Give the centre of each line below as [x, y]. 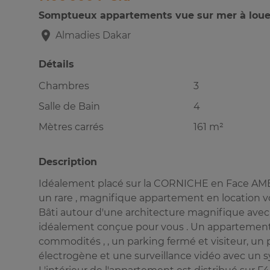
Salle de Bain [69, 107]
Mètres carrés [71, 127]
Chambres [64, 86]
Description [68, 162]
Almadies [78, 36]
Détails [56, 64]
